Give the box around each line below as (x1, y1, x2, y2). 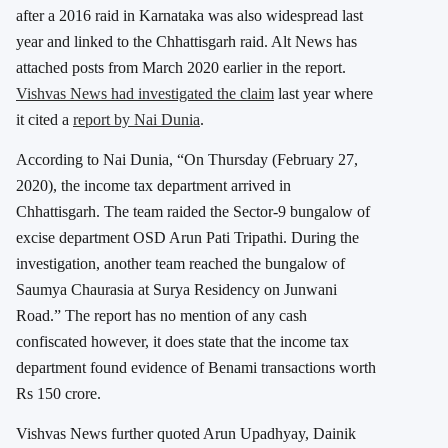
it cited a (16, 111, 73, 129)
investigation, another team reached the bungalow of (16, 255, 345, 273)
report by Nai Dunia (73, 111, 200, 129)
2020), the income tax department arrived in (16, 177, 291, 195)
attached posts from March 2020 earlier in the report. (16, 59, 346, 77)
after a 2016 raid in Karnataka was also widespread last (16, 7, 363, 25)
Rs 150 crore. (16, 385, 101, 403)
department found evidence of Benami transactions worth (16, 359, 376, 377)
